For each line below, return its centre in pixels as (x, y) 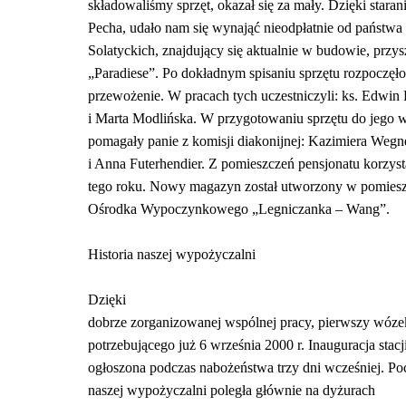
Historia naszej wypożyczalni (172, 254)
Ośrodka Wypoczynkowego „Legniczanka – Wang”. (239, 209)
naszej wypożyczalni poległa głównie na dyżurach (232, 390)
